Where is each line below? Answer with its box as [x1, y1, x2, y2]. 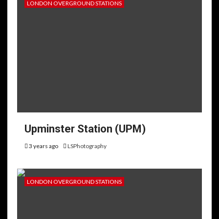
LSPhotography [67, 142, 107, 150]
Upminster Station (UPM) [24, 123, 146, 135]
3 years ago [28, 142, 59, 150]
